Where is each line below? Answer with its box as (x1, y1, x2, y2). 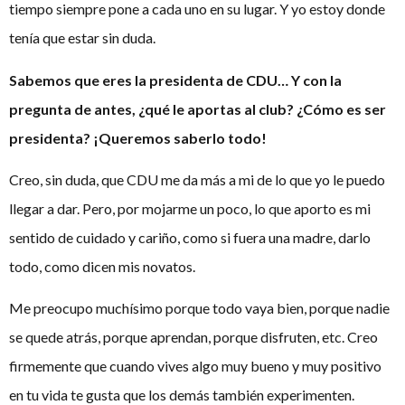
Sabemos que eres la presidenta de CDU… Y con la (9, 71, 342, 89)
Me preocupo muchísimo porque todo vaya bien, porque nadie (9, 299, 390, 317)
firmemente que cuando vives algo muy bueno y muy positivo (9, 357, 381, 375)
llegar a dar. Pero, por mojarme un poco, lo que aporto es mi (9, 199, 371, 217)
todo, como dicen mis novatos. (9, 257, 195, 275)
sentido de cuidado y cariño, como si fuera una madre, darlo (9, 228, 371, 246)
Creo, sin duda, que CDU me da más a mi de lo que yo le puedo (9, 170, 385, 188)
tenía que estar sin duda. (9, 29, 155, 47)
